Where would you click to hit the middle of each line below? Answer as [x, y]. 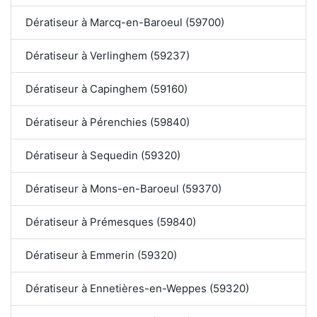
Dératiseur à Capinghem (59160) [106, 89]
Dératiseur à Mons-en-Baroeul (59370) [123, 189]
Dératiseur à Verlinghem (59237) [108, 56]
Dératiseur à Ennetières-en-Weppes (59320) [138, 289]
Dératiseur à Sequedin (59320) [103, 156]
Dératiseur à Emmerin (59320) [101, 255]
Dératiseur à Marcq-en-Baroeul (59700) [125, 23]
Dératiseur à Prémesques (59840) [111, 222]
